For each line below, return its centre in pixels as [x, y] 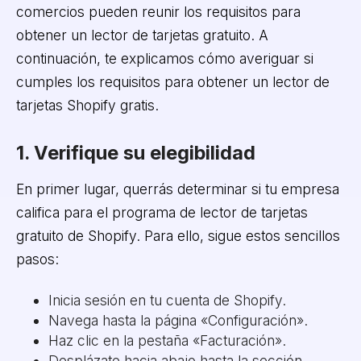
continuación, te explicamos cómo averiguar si [164, 58]
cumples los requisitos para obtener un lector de [172, 81]
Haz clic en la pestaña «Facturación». [167, 340]
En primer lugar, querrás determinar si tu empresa [177, 189]
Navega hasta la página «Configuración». [178, 320]
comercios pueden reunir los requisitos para [158, 11]
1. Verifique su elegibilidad [135, 153]
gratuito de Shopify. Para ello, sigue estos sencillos [178, 236]
